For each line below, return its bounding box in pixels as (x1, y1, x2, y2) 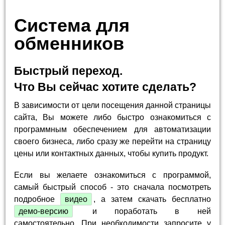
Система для (14, 15, 130, 36)
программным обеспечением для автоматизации (14, 125, 211, 134)
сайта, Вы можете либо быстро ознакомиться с (14, 113, 211, 122)
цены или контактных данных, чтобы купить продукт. (14, 149, 209, 158)
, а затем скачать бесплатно (93, 195, 211, 204)
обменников (14, 33, 125, 54)
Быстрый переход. (14, 64, 123, 77)
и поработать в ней (74, 207, 211, 216)
